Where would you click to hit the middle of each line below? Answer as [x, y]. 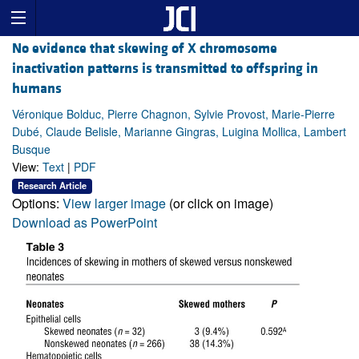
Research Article [52, 186]
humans [37, 89]
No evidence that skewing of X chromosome [145, 49]
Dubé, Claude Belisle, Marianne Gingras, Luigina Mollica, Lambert [179, 132]
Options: [37, 203]
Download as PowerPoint [85, 222]
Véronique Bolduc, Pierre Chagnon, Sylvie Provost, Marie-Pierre [173, 114]
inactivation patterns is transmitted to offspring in [165, 69]
